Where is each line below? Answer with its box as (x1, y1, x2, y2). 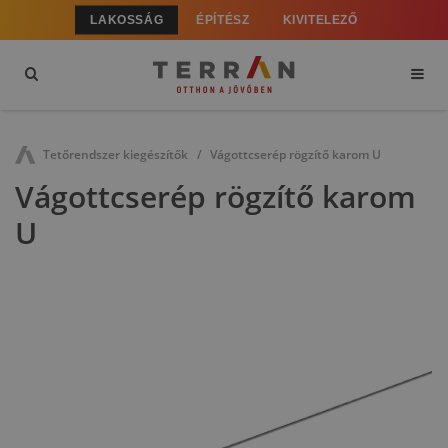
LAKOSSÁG (90, 12, 164, 27)
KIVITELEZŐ (282, 12, 358, 27)
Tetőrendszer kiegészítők (42, 146, 188, 164)
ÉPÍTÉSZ (196, 12, 250, 27)
